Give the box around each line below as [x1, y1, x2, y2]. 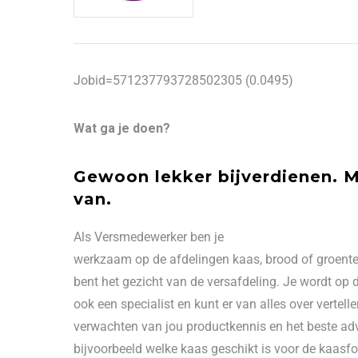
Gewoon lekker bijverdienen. [74, 167, 344, 186]
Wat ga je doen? [74, 121, 170, 136]
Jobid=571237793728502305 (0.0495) [74, 73, 293, 88]
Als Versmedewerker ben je [74, 229, 224, 245]
